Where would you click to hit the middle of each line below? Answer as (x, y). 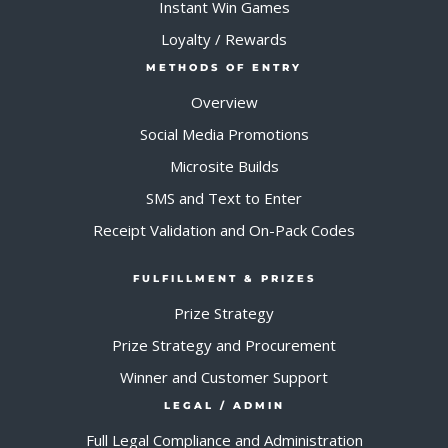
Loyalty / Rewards (224, 38)
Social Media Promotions (224, 133)
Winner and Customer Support (224, 376)
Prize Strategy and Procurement (224, 344)
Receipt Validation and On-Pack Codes (224, 229)
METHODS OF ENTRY (224, 67)
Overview (224, 101)
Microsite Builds (224, 165)
